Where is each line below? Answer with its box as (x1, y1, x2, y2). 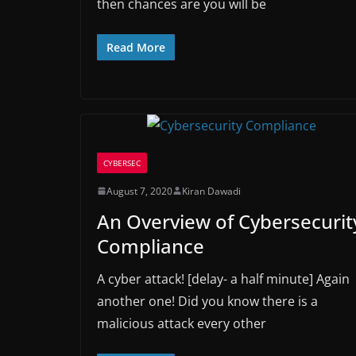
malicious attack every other (97, 314, 266, 332)
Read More (106, 39, 165, 55)
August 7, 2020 (106, 184, 172, 198)
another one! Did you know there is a (97, 292, 318, 310)
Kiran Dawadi (182, 184, 241, 198)
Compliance (97, 232, 204, 259)
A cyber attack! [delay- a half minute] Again (97, 269, 350, 288)
